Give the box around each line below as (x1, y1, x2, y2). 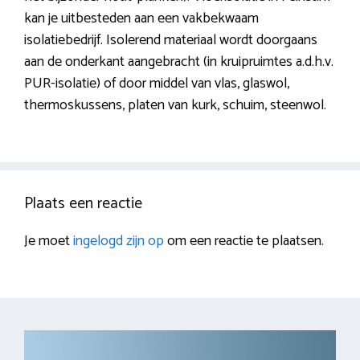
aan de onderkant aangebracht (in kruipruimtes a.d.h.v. (24, 50, 333, 75)
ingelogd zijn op (73, 229, 164, 254)
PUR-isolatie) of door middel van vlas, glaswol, (24, 72, 289, 96)
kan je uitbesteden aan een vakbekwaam (24, 6, 259, 31)
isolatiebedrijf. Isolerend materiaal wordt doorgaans (24, 28, 317, 53)
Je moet (24, 229, 73, 254)
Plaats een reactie (24, 190, 142, 218)
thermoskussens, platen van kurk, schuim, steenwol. (24, 93, 326, 118)
